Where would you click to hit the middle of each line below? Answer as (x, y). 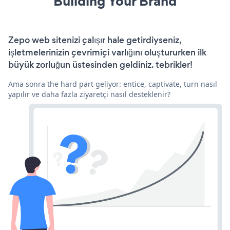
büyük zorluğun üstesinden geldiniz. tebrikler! (100, 64)
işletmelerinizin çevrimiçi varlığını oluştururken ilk (107, 52)
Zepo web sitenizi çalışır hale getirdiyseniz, (95, 40)
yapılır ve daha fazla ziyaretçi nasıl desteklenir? (89, 94)
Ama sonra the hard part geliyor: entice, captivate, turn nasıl (113, 84)
